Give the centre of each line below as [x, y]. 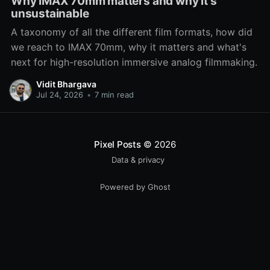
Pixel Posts [118, 144]
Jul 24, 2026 [59, 95]
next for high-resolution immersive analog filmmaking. [134, 62]
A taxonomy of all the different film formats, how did [131, 32]
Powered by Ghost [135, 187]
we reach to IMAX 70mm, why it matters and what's [128, 47]
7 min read [113, 95]
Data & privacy [138, 160]
